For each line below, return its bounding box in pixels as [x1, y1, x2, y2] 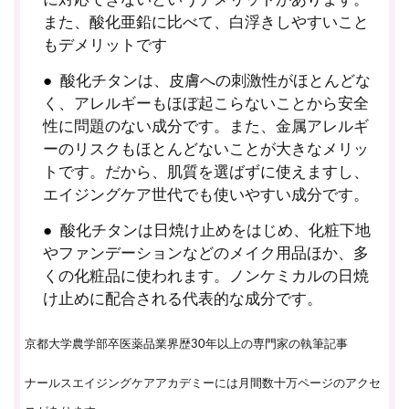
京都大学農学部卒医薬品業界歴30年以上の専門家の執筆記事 [25, 337, 348, 351]
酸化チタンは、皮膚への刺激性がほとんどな [59, 72, 371, 89]
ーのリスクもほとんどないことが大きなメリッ [43, 141, 370, 157]
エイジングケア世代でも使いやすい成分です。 [43, 186, 370, 203]
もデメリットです [43, 37, 168, 53]
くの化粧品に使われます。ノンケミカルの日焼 [43, 267, 370, 284]
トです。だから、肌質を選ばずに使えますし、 [43, 163, 370, 180]
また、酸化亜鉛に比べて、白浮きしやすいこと [43, 14, 370, 30]
